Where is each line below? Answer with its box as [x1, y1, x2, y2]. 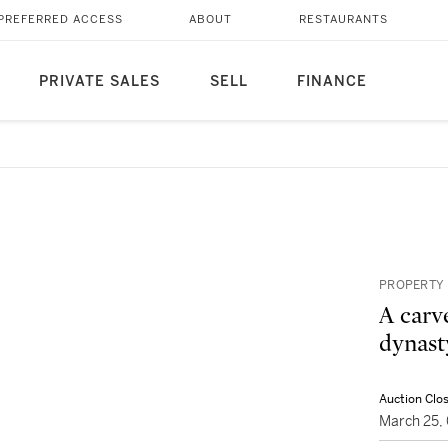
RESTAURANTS [298, 13, 388, 26]
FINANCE [296, 73, 367, 90]
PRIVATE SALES [38, 73, 160, 90]
